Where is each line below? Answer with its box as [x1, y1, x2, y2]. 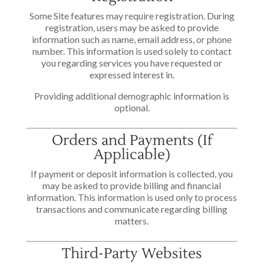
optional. [114, 102, 150, 113]
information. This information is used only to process [27, 192, 237, 203]
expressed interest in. [89, 69, 174, 80]
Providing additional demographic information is [34, 90, 230, 101]
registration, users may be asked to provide [45, 22, 219, 33]
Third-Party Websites [61, 245, 202, 263]
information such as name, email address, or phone [32, 34, 232, 45]
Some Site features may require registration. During [29, 10, 235, 21]
